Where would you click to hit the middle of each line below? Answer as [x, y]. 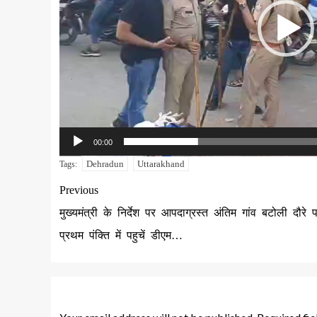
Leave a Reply [114, 293]
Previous [79, 190]
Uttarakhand [161, 164]
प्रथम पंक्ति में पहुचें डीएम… [121, 236]
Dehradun [105, 164]
